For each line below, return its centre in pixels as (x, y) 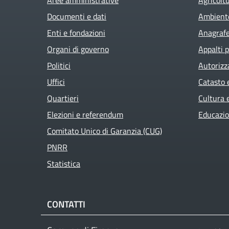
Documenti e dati (77, 16)
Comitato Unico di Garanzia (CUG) (105, 131)
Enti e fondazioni (76, 32)
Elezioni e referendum (85, 114)
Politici (59, 65)
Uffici (56, 82)
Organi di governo (78, 49)
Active (129, 16)
